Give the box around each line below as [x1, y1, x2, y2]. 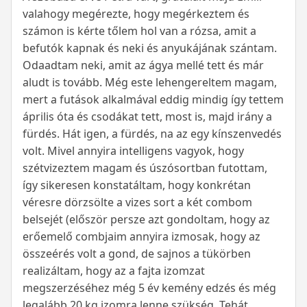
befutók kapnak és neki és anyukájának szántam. [23, 40, 277, 56]
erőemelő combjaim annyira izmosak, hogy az [23, 229, 260, 245]
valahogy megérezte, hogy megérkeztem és [23, 6, 249, 22]
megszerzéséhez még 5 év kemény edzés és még [23, 280, 276, 296]
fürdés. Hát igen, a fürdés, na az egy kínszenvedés [23, 126, 282, 142]
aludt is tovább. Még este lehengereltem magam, [23, 75, 277, 90]
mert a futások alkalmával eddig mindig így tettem [23, 92, 284, 108]
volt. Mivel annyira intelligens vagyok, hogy [23, 143, 244, 159]
